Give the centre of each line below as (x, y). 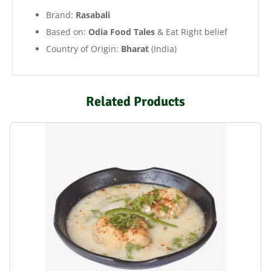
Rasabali (93, 15)
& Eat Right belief (191, 32)
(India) (163, 49)
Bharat (135, 49)
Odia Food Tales (122, 32)
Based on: (67, 32)
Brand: (61, 15)
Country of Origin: (83, 49)
